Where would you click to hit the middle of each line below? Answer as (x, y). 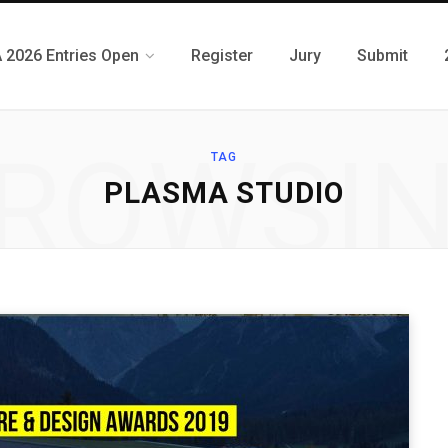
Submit (382, 55)
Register (222, 55)
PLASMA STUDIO (224, 193)
